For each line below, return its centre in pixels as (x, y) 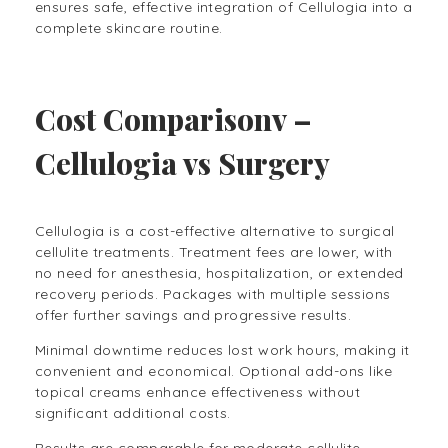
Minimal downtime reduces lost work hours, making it (222, 349)
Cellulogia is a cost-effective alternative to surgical (215, 230)
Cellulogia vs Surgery (182, 162)
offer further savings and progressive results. (195, 314)
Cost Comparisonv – (173, 118)
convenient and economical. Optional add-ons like (214, 370)
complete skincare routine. (129, 27)
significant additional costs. (135, 412)
